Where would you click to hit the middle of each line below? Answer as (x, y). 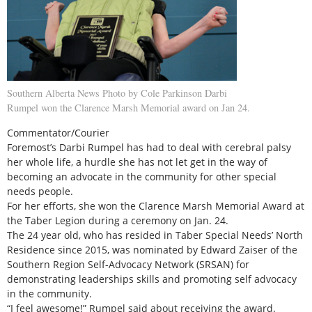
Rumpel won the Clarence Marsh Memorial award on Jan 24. (128, 108)
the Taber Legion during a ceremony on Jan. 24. (118, 220)
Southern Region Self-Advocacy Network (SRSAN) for (128, 264)
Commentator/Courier (58, 132)
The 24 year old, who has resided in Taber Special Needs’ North (155, 235)
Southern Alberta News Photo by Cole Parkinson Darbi (117, 93)
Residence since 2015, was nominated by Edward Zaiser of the (152, 249)
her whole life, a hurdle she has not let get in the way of (137, 162)
